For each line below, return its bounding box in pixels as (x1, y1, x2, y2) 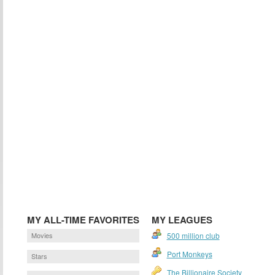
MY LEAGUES (151, 213, 212, 227)
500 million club (166, 230, 220, 241)
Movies (31, 230, 53, 240)
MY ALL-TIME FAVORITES (26, 213, 139, 227)
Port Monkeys (166, 249, 212, 259)
